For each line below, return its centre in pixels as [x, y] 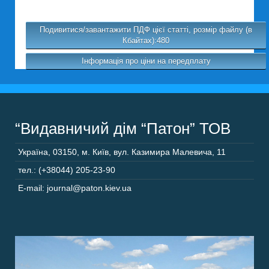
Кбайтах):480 [146, 41]
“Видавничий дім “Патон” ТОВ [123, 128]
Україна [33, 152]
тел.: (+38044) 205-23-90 [67, 170]
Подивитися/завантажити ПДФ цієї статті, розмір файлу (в [146, 30]
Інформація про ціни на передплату [146, 61]
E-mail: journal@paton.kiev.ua [75, 188]
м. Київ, [96, 152]
